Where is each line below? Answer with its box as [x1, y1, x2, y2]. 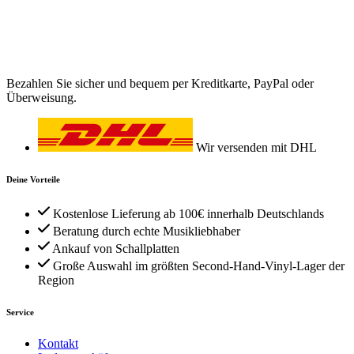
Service [6, 307, 34, 317]
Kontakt [38, 336, 78, 350]
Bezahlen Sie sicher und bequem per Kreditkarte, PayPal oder [6, 76, 314, 90]
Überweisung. [6, 90, 77, 104]
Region [38, 273, 74, 287]
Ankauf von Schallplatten [52, 241, 179, 255]
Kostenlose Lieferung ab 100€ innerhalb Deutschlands [53, 206, 324, 220]
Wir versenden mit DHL [196, 140, 317, 154]
